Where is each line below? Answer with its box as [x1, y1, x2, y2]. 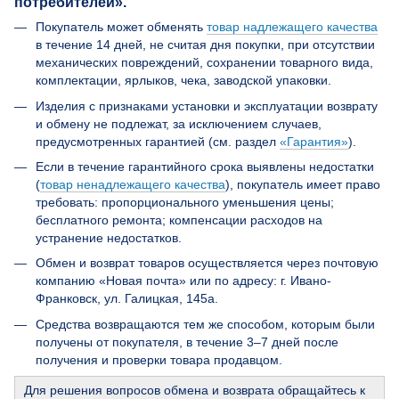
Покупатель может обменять [36, 20, 207, 35]
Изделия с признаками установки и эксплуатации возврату [36, 98, 378, 113]
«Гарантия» [280, 134, 348, 149]
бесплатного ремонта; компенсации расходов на [36, 213, 322, 228]
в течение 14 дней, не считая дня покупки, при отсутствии [36, 37, 375, 53]
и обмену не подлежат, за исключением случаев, [36, 116, 322, 131]
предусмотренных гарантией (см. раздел [36, 134, 280, 149]
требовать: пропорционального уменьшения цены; [36, 195, 334, 210]
